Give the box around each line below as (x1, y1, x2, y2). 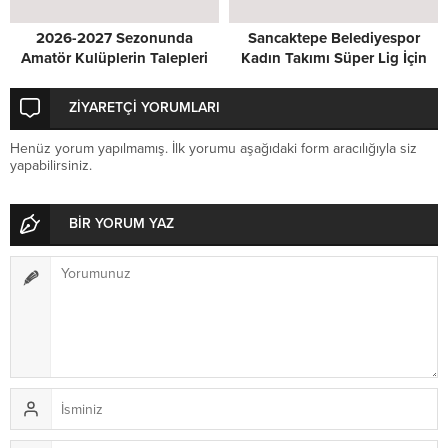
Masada (88, 69, 141, 88)
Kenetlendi (296, 69, 371, 88)
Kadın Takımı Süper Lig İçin (240, 49, 427, 68)
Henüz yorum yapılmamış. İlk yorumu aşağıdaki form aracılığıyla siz (10, 140, 417, 158)
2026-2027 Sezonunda (36, 29, 193, 48)
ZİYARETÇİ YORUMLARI (69, 99, 220, 117)
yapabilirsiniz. (10, 157, 92, 175)
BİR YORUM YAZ (69, 215, 174, 233)
